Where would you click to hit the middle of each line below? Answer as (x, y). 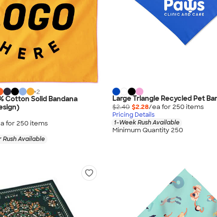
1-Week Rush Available (147, 122)
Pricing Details (133, 115)
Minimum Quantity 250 (148, 130)
